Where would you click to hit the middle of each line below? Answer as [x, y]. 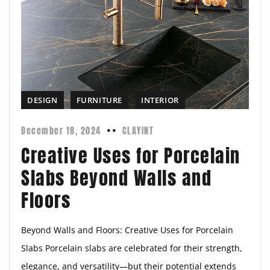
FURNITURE [99, 100]
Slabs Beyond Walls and [116, 178]
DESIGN [42, 100]
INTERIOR [160, 100]
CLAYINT [138, 131]
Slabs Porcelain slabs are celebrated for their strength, [132, 248]
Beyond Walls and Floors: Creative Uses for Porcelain [127, 230]
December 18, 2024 [61, 131]
